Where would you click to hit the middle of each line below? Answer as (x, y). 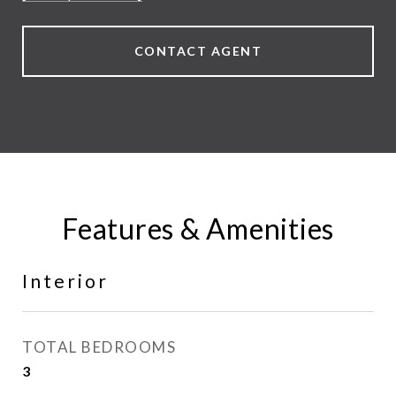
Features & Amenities (198, 228)
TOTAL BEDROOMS (99, 347)
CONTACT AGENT (198, 51)
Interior (65, 281)
